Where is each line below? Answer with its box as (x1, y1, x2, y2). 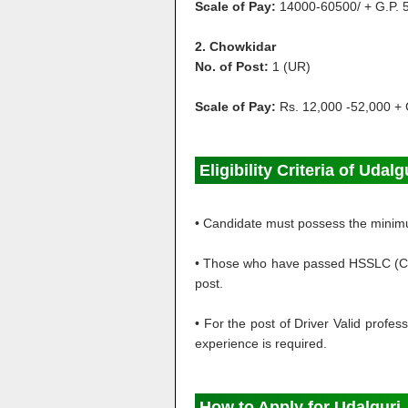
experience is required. (195, 336, 327, 351)
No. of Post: (195, 59, 272, 74)
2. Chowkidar (195, 39, 276, 54)
